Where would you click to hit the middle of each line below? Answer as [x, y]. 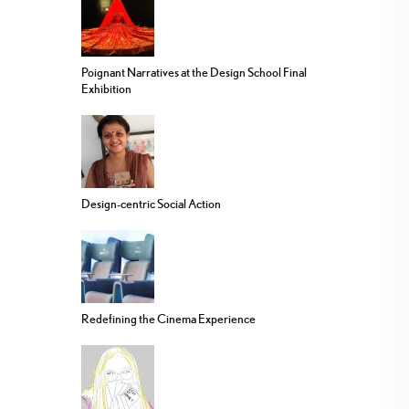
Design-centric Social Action [151, 204]
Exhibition [106, 89]
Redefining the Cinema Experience [168, 319]
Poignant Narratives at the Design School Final [194, 73]
